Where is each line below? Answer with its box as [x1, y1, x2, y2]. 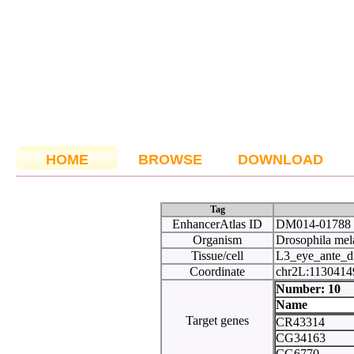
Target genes [186, 314, 249, 327]
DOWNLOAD [238, 152, 323, 168]
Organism [193, 233, 242, 247]
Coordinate [190, 265, 245, 278]
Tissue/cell [191, 249, 243, 262]
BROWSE [137, 152, 202, 168]
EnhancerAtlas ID [172, 217, 262, 231]
